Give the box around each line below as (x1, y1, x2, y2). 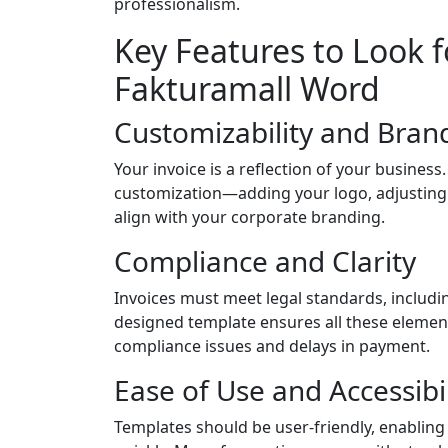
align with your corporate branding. (114, 206, 385, 228)
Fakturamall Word (114, 67, 380, 110)
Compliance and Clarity (114, 242, 416, 280)
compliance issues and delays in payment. (114, 335, 430, 357)
